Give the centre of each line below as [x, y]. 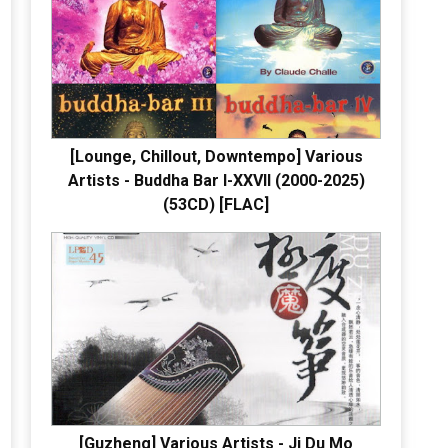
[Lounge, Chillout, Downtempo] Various [216, 156]
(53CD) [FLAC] [216, 204]
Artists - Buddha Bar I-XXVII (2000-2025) [216, 180]
